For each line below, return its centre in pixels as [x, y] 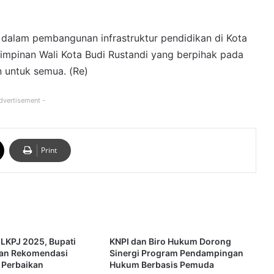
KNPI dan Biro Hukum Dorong [170, 242]
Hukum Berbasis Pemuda [161, 265]
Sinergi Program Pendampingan [176, 253]
